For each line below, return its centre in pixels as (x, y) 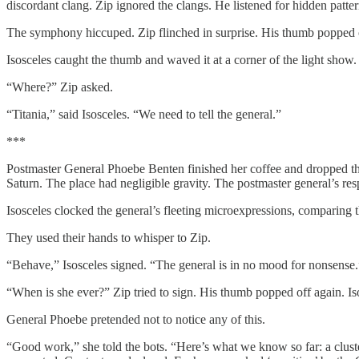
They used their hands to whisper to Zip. (109, 237)
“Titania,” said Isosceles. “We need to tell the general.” (144, 114)
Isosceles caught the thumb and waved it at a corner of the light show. (182, 59)
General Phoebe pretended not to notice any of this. (136, 319)
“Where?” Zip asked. (60, 87)
